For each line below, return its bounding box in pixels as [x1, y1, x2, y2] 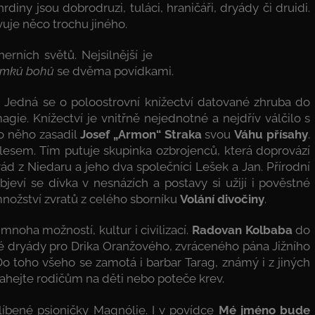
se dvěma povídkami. [54, 63, 174, 78]
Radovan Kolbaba [192, 223, 292, 238]
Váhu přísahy [234, 127, 309, 141]
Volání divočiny [180, 192, 264, 206]
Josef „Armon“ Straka [79, 127, 202, 141]
